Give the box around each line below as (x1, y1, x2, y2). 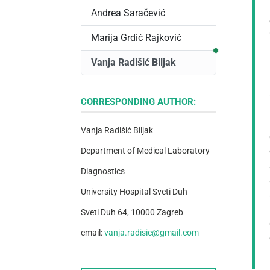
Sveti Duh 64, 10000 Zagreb (81, 207, 184, 218)
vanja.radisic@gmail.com (104, 228, 199, 239)
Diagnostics (81, 166, 125, 177)
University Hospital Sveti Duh (81, 187, 188, 198)
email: (81, 228, 105, 239)
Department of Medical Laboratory (81, 146, 210, 157)
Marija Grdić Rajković (91, 32, 182, 44)
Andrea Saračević (91, 7, 166, 19)
